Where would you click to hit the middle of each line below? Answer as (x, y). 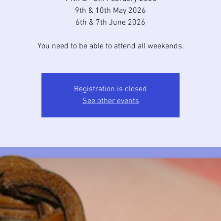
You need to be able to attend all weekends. (110, 46)
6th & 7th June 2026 (110, 23)
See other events (110, 101)
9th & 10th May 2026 (110, 11)
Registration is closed (110, 89)
